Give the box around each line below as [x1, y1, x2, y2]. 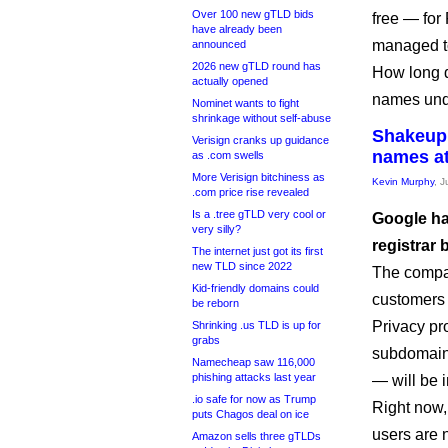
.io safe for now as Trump [192, 393, 316, 405]
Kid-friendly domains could [192, 282, 319, 294]
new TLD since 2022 [192, 260, 292, 272]
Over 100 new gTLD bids [192, 8, 314, 20]
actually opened [192, 75, 268, 87]
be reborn [192, 297, 239, 309]
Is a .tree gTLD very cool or [192, 208, 326, 220]
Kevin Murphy [372, 176, 434, 187]
